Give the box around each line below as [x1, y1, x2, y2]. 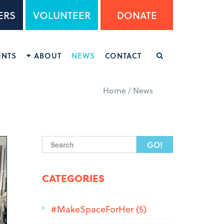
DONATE [116, 7, 157, 22]
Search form [41, 151, 133, 172]
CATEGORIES [41, 171, 104, 185]
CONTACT [105, 50, 141, 61]
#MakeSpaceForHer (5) [50, 202, 146, 215]
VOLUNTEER [33, 7, 90, 22]
